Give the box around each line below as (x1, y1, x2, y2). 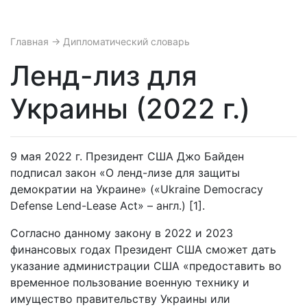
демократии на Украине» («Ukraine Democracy (10, 182, 263, 196)
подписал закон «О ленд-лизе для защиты (10, 166, 240, 180)
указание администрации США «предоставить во (10, 259, 282, 273)
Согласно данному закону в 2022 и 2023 (10, 226, 233, 240)
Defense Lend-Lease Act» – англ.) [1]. (10, 199, 205, 212)
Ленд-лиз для (10, 59, 197, 93)
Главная (10, 36, 51, 47)
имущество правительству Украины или (10, 292, 230, 306)
